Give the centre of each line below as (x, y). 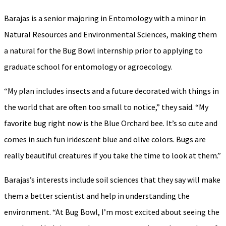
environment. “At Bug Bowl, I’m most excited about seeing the (112, 212)
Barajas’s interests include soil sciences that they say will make (112, 180)
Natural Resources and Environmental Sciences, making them (110, 35)
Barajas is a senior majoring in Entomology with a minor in (105, 18)
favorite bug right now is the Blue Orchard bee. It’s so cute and (111, 123)
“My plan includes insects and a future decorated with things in (111, 91)
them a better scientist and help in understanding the (97, 196)
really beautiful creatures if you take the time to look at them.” (112, 156)
